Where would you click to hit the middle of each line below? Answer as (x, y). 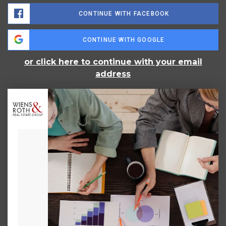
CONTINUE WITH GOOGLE (124, 40)
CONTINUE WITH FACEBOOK (124, 14)
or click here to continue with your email (113, 62)
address (113, 74)
